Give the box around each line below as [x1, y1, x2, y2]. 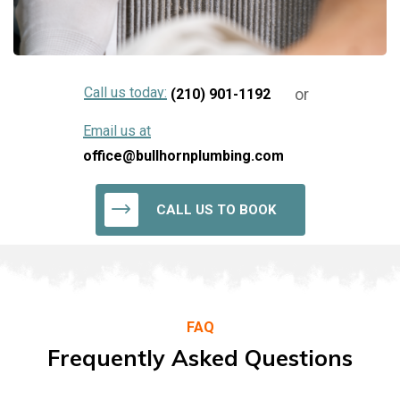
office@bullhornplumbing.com [83, 147, 284, 165]
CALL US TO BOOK [155, 202, 276, 219]
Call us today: [84, 83, 168, 101]
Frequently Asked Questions [47, 344, 353, 372]
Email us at [83, 122, 151, 140]
